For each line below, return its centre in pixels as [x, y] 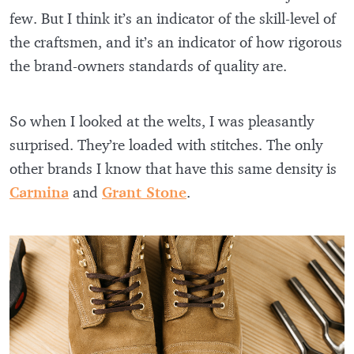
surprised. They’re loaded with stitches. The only [166, 144]
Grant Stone [144, 192]
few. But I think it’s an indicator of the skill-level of [173, 18]
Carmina [39, 192]
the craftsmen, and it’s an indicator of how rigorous [176, 41]
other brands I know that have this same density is [173, 168]
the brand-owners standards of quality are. [150, 65]
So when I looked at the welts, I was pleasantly [162, 121]
